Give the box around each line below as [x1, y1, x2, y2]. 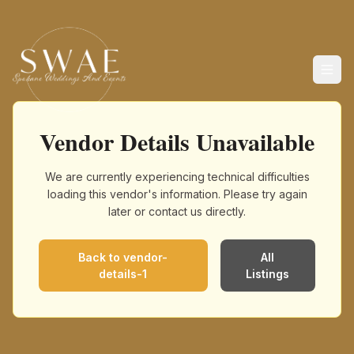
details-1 [99, 267, 148, 281]
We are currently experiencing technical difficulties [44, 170, 310, 183]
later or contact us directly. [108, 205, 246, 218]
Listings [246, 267, 290, 281]
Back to [78, 250, 124, 264]
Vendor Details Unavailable [40, 124, 314, 159]
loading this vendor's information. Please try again [47, 187, 307, 201]
